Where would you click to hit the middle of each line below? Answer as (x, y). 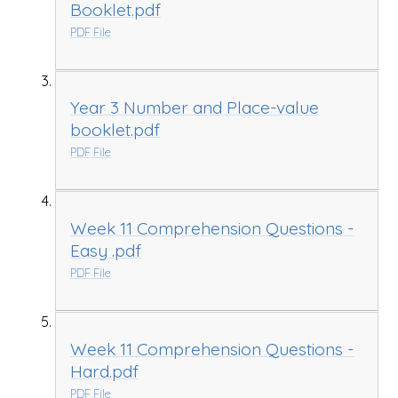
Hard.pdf (105, 371)
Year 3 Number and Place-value (195, 108)
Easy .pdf (106, 251)
